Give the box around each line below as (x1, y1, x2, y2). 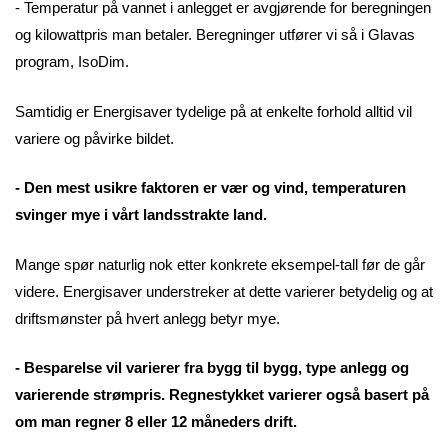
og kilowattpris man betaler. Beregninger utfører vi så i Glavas (15, 26, 415, 44)
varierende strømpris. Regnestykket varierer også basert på (15, 386, 429, 404)
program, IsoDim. (15, 53, 129, 71)
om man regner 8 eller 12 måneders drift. (15, 413, 297, 431)
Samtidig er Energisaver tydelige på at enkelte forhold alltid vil (15, 102, 412, 120)
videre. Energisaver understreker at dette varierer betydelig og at (15, 282, 433, 300)
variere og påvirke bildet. (15, 129, 178, 147)
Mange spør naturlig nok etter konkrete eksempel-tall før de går (15, 255, 425, 273)
